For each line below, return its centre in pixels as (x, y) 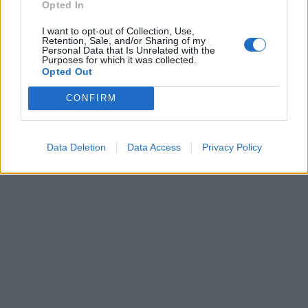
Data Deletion (76, 147)
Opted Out (67, 71)
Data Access (154, 147)
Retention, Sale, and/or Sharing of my (124, 40)
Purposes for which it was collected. (119, 59)
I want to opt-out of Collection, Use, (118, 31)
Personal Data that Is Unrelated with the (129, 50)
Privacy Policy (232, 147)
